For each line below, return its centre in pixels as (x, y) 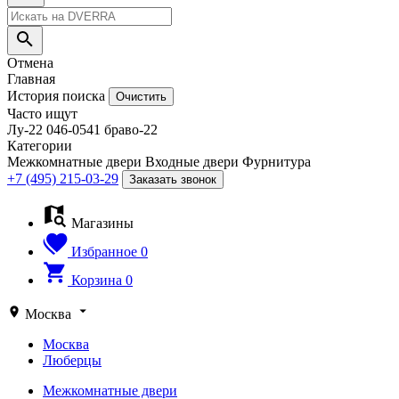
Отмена (30, 63)
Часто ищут (42, 114)
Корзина (97, 280)
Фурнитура (277, 162)
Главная (31, 79)
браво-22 (131, 130)
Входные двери (192, 162)
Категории (40, 146)
